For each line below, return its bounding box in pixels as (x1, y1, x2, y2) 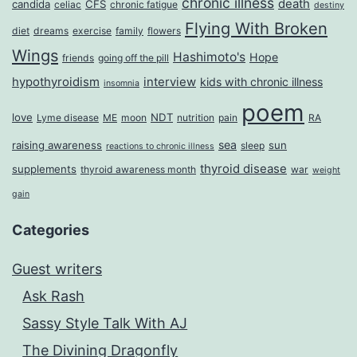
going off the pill (98, 52, 169, 65)
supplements (12, 163, 76, 176)
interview (143, 75, 196, 90)
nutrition (177, 112, 214, 124)
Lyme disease (37, 112, 99, 124)
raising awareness (12, 139, 102, 152)
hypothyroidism (12, 75, 100, 90)
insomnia (104, 78, 139, 89)
